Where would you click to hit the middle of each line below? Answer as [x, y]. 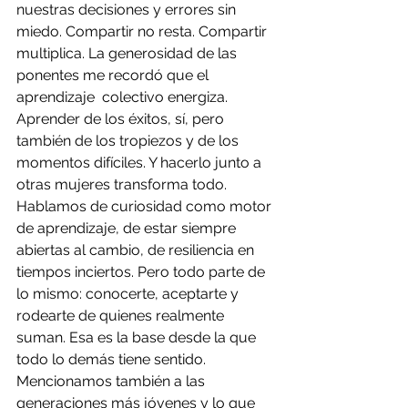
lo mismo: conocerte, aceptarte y [129, 294]
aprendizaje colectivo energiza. [124, 97]
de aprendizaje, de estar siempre [128, 228]
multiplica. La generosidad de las [128, 53]
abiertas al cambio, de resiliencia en [137, 250]
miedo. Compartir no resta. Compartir [143, 31]
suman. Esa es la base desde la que [138, 337]
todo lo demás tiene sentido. [111, 359]
